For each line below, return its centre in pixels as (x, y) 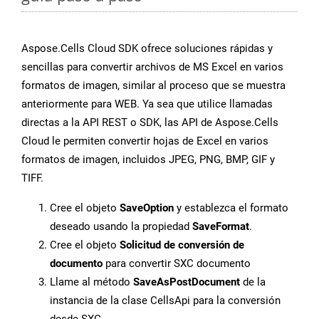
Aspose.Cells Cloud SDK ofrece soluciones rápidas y (147, 49)
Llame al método (91, 282)
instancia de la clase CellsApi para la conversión (165, 301)
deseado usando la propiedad (121, 227)
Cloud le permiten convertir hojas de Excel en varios (145, 141)
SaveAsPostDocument (187, 282)
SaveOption (147, 208)
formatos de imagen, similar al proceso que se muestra (153, 86)
